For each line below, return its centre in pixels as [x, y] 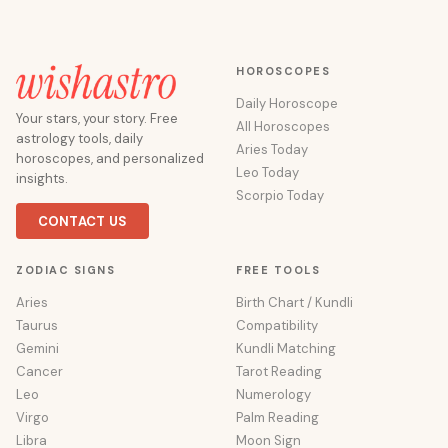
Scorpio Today [280, 195]
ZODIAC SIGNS [65, 270]
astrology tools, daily [79, 138]
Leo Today [267, 172]
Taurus [37, 325]
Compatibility [277, 325]
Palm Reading [277, 417]
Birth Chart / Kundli [294, 302]
